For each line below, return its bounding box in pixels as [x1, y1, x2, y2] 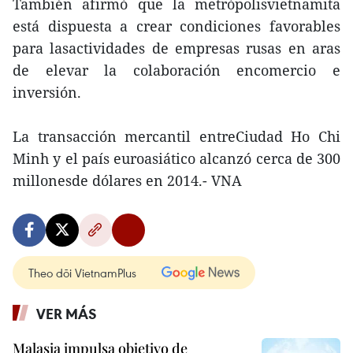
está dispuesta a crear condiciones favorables [13, 17, 340, 35]
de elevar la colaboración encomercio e [13, 61, 340, 80]
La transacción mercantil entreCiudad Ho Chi [13, 127, 340, 146]
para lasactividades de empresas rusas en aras [13, 39, 340, 58]
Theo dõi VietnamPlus [28, 265, 136, 281]
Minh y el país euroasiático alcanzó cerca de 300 [13, 149, 340, 168]
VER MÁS [36, 304, 97, 323]
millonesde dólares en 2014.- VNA [13, 171, 242, 190]
